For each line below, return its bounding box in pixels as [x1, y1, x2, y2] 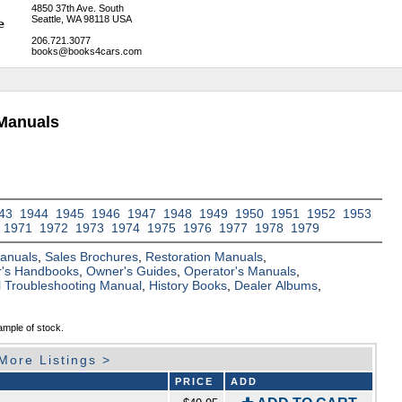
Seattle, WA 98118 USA [31, 13, 132, 24]
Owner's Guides [86, 264, 178, 279]
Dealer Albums [234, 278, 319, 293]
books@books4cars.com [31, 46, 142, 57]
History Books [149, 278, 228, 293]
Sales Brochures [45, 249, 139, 265]
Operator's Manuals [184, 264, 297, 279]
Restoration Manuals [145, 249, 264, 265]
